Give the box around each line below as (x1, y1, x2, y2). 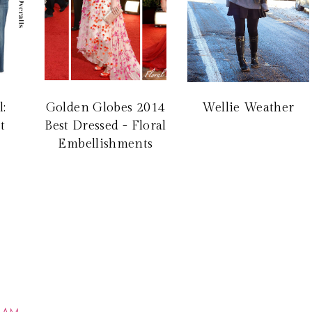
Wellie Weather (202, 100, 295, 115)
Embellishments (58, 136, 153, 151)
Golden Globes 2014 (45, 100, 166, 115)
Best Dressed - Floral (45, 118, 166, 133)
